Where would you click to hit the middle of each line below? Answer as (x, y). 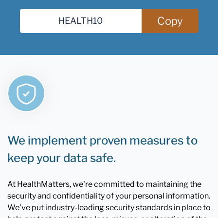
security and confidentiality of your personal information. (109, 196)
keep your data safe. (62, 158)
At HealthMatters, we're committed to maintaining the (104, 184)
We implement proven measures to (102, 140)
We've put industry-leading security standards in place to (109, 207)
